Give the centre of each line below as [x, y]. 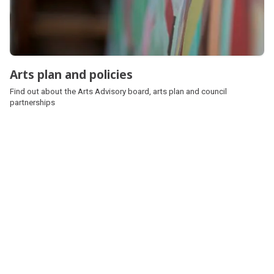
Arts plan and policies [71, 74]
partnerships [32, 102]
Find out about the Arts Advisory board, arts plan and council [118, 91]
